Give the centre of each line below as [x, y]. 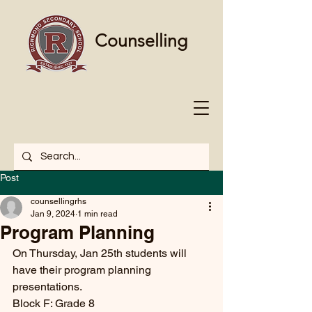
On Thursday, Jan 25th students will [101, 253]
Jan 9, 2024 [53, 214]
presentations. [48, 287]
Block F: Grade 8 [54, 303]
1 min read [97, 214]
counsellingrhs [58, 201]
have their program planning [83, 270]
